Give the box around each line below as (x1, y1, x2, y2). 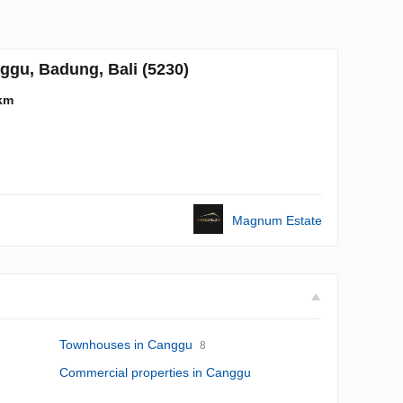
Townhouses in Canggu (59, 337, 193, 352)
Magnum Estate (232, 213, 322, 228)
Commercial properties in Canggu (59, 365, 251, 381)
